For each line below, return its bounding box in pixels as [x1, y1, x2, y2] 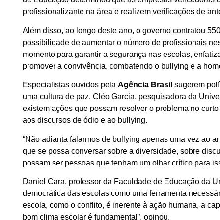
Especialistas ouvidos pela [23, 81, 118, 89]
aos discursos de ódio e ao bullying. [23, 116, 150, 125]
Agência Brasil [118, 81, 175, 89]
